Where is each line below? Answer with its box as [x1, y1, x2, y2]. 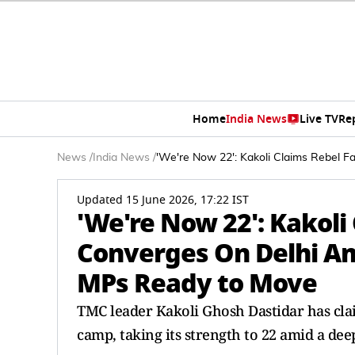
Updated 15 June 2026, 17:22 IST [77, 192, 249, 208]
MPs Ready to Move [77, 264, 317, 303]
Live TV [299, 110, 338, 128]
